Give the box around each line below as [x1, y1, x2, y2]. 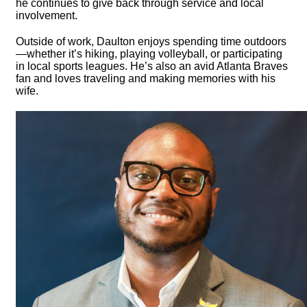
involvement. [16, 10, 77, 22]
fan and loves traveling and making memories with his [16, 73, 275, 85]
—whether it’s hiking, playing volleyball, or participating [16, 48, 282, 60]
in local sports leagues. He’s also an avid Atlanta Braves [16, 60, 288, 73]
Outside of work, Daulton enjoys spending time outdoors [16, 36, 286, 48]
